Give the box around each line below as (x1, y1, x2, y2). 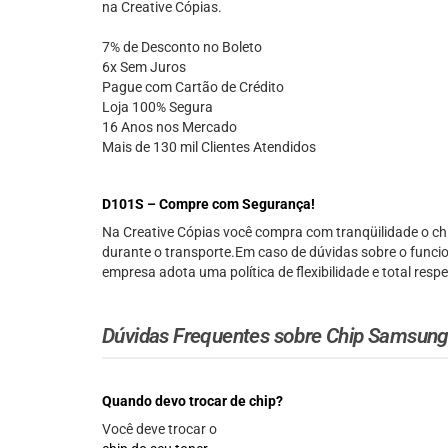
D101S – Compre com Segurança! (102, 196, 315, 213)
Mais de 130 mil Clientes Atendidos (102, 139, 316, 156)
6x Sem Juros (102, 59, 186, 76)
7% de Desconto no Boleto (102, 39, 262, 56)
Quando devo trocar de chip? (102, 393, 283, 410)
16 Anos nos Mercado (102, 119, 237, 136)
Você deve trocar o (102, 421, 217, 438)
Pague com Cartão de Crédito (102, 79, 284, 96)
